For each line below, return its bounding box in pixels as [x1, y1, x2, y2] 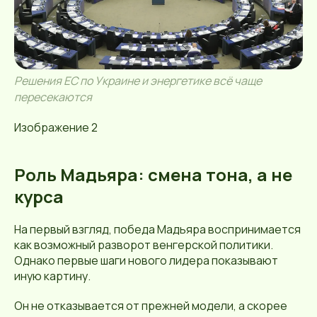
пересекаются [14, 89, 92, 105]
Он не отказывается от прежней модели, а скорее [14, 298, 287, 314]
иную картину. [14, 268, 91, 284]
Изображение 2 [14, 120, 98, 136]
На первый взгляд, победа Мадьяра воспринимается [14, 221, 301, 238]
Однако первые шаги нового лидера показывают [14, 253, 278, 269]
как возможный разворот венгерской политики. [14, 237, 273, 253]
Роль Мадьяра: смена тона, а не [14, 163, 292, 187]
